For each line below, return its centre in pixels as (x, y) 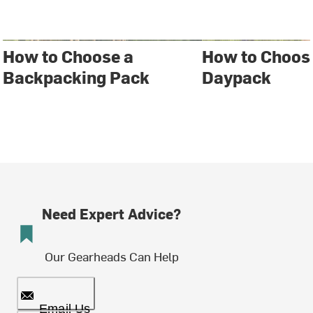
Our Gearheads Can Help (111, 256)
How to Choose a (68, 56)
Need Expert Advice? (111, 214)
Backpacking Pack (77, 77)
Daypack (237, 77)
